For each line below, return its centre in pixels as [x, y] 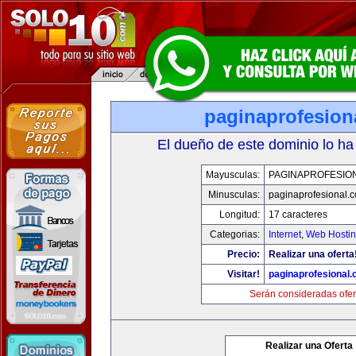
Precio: [244, 254]
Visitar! [244, 274]
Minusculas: [234, 195]
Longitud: [240, 215]
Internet [285, 234]
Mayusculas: [233, 175]
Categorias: [235, 234]
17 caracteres [298, 215]
